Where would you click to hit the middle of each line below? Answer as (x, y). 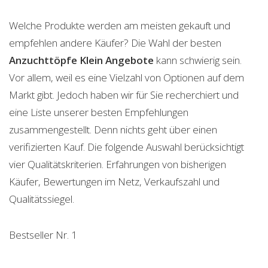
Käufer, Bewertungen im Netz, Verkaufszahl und (114, 182)
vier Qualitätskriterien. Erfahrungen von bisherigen (118, 164)
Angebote (130, 60)
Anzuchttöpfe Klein (56, 60)
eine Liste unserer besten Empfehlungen (99, 112)
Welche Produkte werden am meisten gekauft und (120, 25)
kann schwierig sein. (198, 60)
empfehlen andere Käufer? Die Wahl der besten (115, 43)
